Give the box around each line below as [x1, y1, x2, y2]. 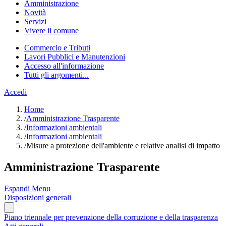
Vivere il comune [24, 26, 79, 35]
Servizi [24, 17, 46, 26]
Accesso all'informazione [24, 62, 104, 70]
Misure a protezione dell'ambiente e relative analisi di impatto [26, 141, 220, 150]
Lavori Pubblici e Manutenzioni [24, 52, 125, 61]
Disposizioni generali [4, 193, 71, 202]
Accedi [4, 88, 27, 96]
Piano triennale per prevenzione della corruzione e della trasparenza [4, 212, 218, 221]
